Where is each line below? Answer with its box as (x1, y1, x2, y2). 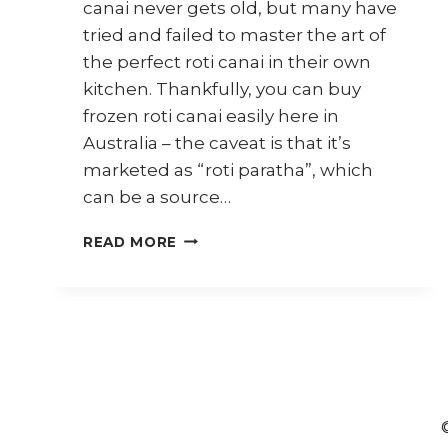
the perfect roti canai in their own (83, 51, 371, 72)
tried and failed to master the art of (83, 24, 386, 45)
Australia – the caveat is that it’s (83, 132, 351, 153)
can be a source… (83, 186, 231, 207)
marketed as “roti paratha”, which (83, 159, 373, 180)
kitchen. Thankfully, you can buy (83, 78, 361, 99)
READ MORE (83, 233, 178, 250)
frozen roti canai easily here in (83, 105, 339, 126)
